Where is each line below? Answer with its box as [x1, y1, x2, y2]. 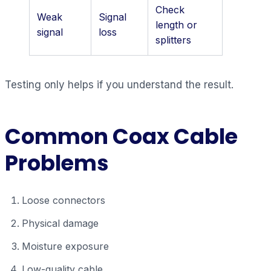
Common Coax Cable [5, 121, 238, 151]
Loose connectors [22, 194, 105, 206]
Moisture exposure [22, 240, 109, 252]
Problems [5, 148, 109, 178]
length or [155, 18, 197, 31]
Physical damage [22, 217, 99, 229]
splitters [155, 33, 191, 46]
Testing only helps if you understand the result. [5, 78, 233, 91]
